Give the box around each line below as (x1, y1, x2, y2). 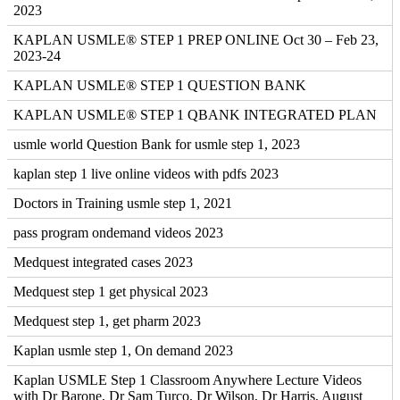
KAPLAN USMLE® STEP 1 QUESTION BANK (13, 77, 306, 93)
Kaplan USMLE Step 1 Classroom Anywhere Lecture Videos (13, 371, 362, 387)
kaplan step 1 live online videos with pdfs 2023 (13, 165, 279, 181)
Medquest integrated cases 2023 (13, 254, 193, 270)
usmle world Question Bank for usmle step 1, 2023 (13, 136, 300, 152)
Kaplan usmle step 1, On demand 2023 (13, 342, 233, 358)
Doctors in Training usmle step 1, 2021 (13, 195, 232, 211)
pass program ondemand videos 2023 (13, 224, 223, 240)
